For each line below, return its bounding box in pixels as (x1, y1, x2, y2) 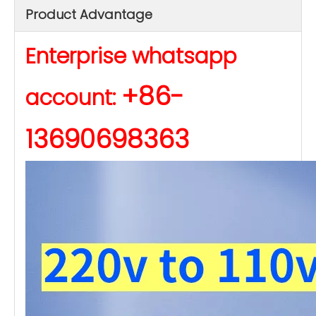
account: (25, 83, 121, 113)
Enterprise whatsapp (25, 42, 237, 71)
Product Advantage (25, 6, 152, 23)
